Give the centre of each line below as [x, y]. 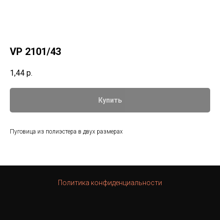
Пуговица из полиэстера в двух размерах [66, 132]
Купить [110, 100]
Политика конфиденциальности [110, 183]
